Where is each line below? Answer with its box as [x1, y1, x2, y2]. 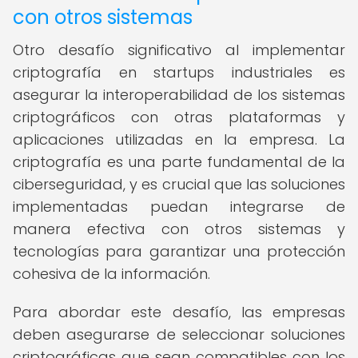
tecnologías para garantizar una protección [13, 241, 345, 261]
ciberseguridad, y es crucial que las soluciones [13, 174, 345, 194]
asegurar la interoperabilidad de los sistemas [13, 85, 345, 105]
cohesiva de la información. [13, 264, 210, 284]
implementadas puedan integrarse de [13, 197, 345, 217]
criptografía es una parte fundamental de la [13, 152, 345, 172]
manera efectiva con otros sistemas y [13, 219, 345, 239]
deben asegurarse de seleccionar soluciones [13, 324, 345, 344]
